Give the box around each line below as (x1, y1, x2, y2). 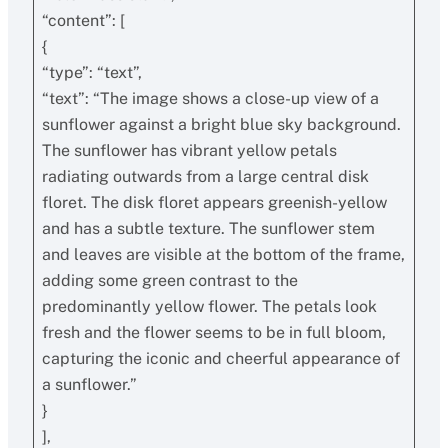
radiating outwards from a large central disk (41, 167, 369, 186)
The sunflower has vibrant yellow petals (41, 141, 337, 160)
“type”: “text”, (41, 63, 142, 82)
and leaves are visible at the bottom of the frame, (41, 245, 405, 264)
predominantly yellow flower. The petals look (41, 297, 377, 316)
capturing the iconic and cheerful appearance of (41, 349, 400, 368)
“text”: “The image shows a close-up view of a (41, 89, 379, 108)
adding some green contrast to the (41, 271, 298, 290)
